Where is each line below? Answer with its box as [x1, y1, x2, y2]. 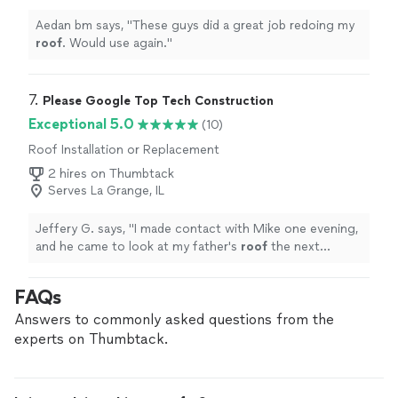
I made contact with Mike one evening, [134, 221, 358, 237]
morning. [36, 257, 87, 273]
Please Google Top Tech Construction [43, 93, 274, 109]
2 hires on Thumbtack [48, 166, 174, 182]
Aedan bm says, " [36, 18, 132, 34]
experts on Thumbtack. [14, 330, 168, 348]
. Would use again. [62, 36, 167, 52]
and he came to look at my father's [36, 239, 241, 255]
